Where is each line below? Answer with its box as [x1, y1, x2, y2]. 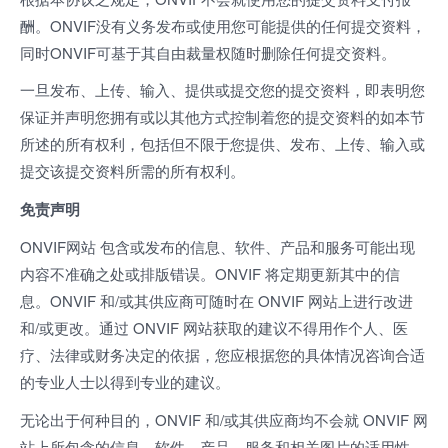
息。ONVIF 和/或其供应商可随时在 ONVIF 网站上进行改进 [20, 290, 413, 311]
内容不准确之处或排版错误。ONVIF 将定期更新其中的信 [20, 263, 400, 284]
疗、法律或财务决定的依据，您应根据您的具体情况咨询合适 [20, 344, 425, 365]
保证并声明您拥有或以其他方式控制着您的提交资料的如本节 [20, 106, 425, 127]
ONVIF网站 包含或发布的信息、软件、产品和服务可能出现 [20, 236, 415, 257]
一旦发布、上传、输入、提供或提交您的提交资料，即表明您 [20, 79, 425, 100]
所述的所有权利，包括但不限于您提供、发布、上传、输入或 [20, 133, 425, 154]
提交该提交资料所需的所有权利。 [20, 160, 245, 181]
